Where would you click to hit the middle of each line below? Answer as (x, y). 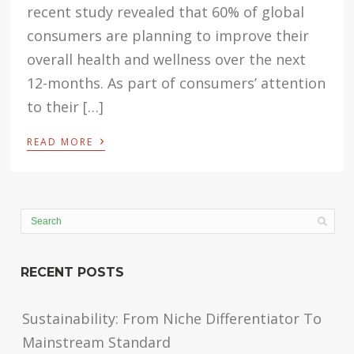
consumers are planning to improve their (168, 36)
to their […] (66, 107)
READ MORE (62, 142)
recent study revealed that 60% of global (166, 12)
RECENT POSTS (73, 273)
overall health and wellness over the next (167, 60)
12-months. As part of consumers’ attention (177, 83)
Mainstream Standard (97, 343)
